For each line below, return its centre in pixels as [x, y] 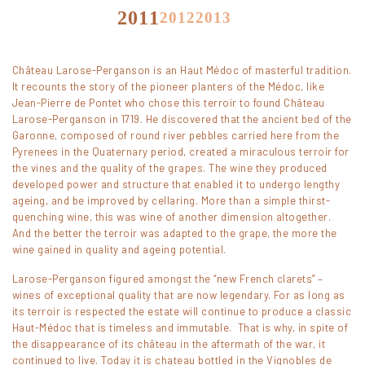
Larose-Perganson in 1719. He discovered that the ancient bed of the [182, 119]
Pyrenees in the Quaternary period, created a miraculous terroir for [181, 152]
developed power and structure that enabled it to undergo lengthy [176, 184]
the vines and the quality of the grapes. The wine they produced [170, 168]
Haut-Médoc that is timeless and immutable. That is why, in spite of [180, 328]
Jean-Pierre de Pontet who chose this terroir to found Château [169, 103]
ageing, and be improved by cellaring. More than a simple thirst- [172, 200]
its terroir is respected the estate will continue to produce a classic [182, 311]
